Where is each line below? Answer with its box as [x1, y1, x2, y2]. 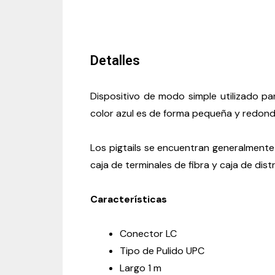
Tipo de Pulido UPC [120, 244, 204, 257]
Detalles [90, 52, 140, 68]
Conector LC [120, 227, 177, 240]
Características [90, 192, 167, 206]
